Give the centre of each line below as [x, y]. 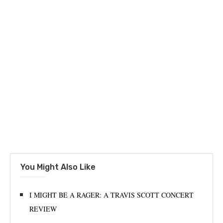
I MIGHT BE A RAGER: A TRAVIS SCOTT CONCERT [111, 195]
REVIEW [43, 209]
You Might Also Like [58, 167]
